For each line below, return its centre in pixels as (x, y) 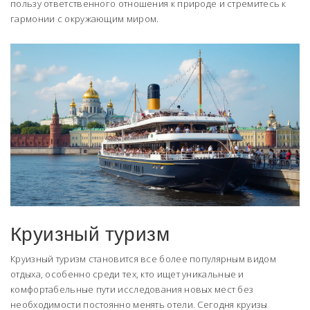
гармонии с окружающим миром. (85, 19)
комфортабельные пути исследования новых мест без (132, 290)
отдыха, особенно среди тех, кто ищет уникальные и (127, 274)
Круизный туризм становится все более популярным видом (143, 259)
